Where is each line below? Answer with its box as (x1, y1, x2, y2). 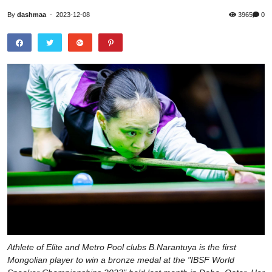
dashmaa (17, 10, 46, 18)
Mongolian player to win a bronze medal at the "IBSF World (7, 255, 234, 265)
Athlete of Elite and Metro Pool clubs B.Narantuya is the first (7, 242, 236, 253)
